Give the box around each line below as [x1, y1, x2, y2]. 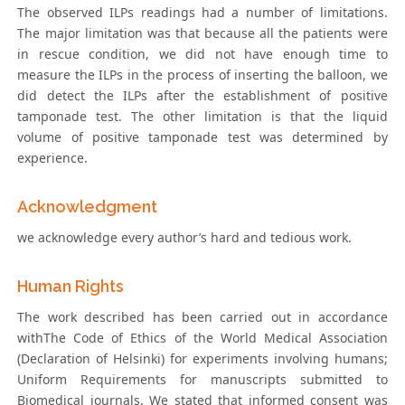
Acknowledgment [17, 197, 158, 217]
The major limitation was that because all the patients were [17, 24, 388, 42]
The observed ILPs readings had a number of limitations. [17, 4, 388, 22]
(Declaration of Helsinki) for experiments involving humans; [17, 350, 388, 368]
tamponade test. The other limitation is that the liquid [17, 108, 388, 126]
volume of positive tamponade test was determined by [17, 128, 388, 146]
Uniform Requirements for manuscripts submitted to [17, 371, 388, 389]
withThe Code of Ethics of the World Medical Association [17, 329, 388, 347]
